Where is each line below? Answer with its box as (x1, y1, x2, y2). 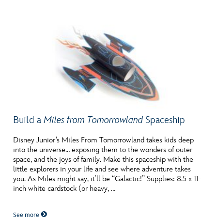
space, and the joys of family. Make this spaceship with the (13, 155, 194, 164)
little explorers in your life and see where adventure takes (13, 164, 191, 174)
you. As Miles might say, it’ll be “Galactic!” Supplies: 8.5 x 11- (13, 174, 202, 184)
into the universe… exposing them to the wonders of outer (13, 145, 193, 155)
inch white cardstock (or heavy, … (13, 184, 116, 193)
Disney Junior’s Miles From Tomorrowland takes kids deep (13, 135, 194, 145)
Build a (13, 114, 44, 126)
